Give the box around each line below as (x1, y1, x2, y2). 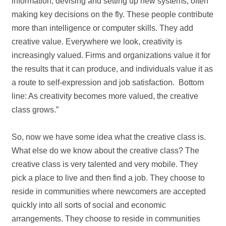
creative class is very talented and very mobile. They (12, 160, 198, 169)
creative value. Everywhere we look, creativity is (12, 37, 183, 46)
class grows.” (12, 105, 59, 115)
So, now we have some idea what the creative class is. (12, 133, 206, 142)
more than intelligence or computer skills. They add (12, 24, 194, 33)
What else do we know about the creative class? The (12, 146, 200, 155)
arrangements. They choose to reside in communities (12, 214, 201, 223)
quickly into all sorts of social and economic (12, 201, 166, 210)
